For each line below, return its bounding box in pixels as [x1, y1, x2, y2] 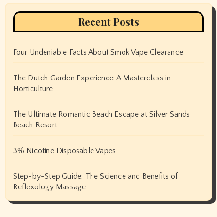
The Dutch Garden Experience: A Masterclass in [13, 73, 171, 82]
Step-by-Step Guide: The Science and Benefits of [13, 171, 178, 181]
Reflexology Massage [13, 182, 86, 191]
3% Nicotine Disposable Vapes [13, 146, 116, 155]
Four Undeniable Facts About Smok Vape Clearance [13, 47, 183, 57]
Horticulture [13, 84, 53, 93]
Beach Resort [13, 120, 57, 129]
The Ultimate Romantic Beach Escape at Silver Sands [13, 109, 190, 119]
